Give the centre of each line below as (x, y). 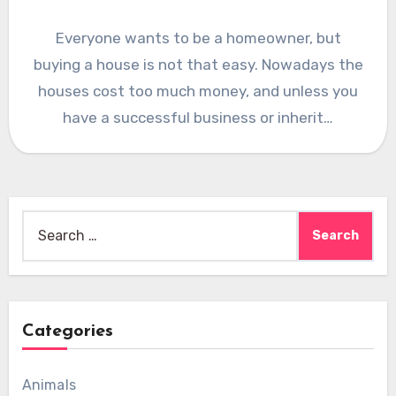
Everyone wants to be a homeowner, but (198, 38)
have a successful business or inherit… (198, 118)
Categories (67, 332)
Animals (49, 385)
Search (44, 222)
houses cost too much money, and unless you (198, 91)
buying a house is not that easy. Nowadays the (198, 65)
